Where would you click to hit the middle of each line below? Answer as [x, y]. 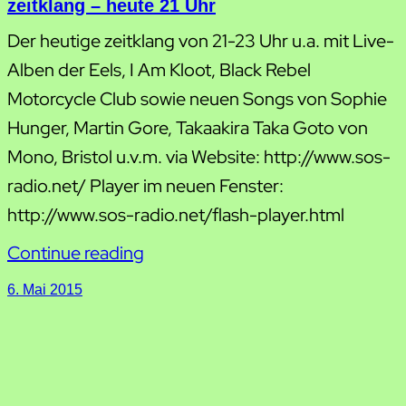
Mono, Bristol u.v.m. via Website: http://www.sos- [199, 157]
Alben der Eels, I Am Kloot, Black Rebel [159, 70]
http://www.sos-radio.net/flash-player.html [176, 215]
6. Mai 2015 [45, 289]
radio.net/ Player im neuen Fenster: [145, 186]
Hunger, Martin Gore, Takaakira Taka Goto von [188, 128]
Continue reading [76, 253]
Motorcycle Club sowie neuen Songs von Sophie [197, 99]
